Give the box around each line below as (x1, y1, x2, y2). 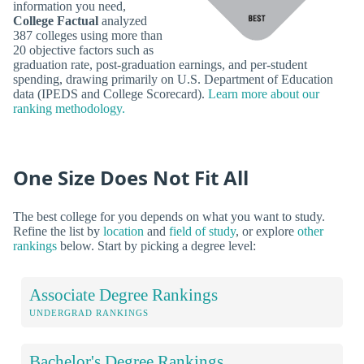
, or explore (236, 223, 297, 238)
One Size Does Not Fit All (13, 164, 249, 192)
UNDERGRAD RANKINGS (29, 307, 149, 318)
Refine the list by (13, 223, 103, 238)
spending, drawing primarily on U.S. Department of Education (13, 71, 333, 86)
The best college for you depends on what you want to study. (13, 209, 325, 223)
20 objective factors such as (13, 42, 154, 57)
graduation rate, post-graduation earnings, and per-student (13, 57, 307, 71)
